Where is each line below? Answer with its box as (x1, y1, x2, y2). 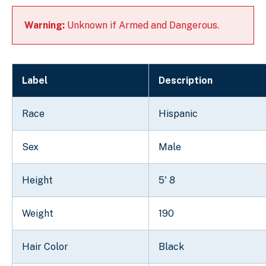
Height (22, 174, 53, 186)
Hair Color (22, 240, 68, 252)
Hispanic (159, 107, 198, 119)
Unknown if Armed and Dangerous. (65, 19, 219, 31)
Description (159, 74, 213, 86)
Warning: (24, 19, 65, 31)
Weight (22, 207, 53, 219)
